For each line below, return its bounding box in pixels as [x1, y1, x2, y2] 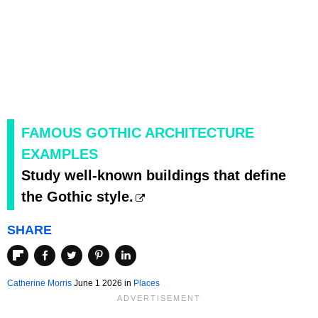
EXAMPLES [21, 146, 98, 162]
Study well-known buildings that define [21, 167, 286, 183]
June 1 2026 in [72, 278, 133, 289]
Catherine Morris [7, 278, 72, 289]
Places [133, 278, 160, 289]
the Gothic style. [21, 188, 133, 204]
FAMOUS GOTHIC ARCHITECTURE [21, 124, 254, 141]
